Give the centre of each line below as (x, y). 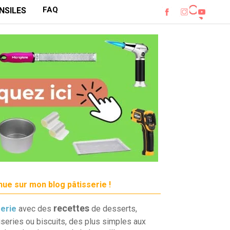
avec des (35, 209)
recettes (71, 208)
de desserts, (114, 209)
